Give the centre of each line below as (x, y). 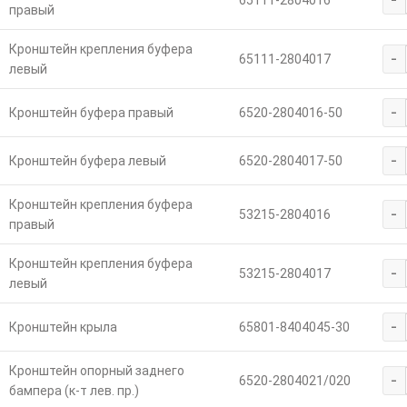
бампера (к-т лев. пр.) (74, 391)
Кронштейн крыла (63, 328)
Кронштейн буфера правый (91, 113)
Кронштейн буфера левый (87, 161)
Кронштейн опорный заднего (96, 371)
